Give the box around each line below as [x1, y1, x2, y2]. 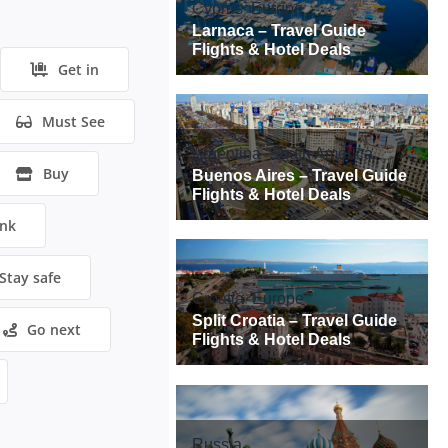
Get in [57, 60, 99, 80]
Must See [41, 112, 105, 132]
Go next [26, 320, 81, 340]
